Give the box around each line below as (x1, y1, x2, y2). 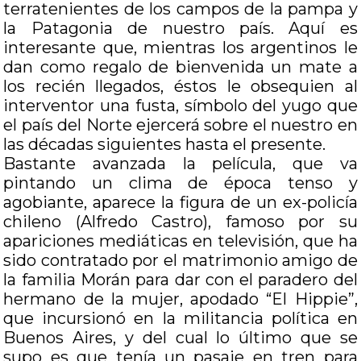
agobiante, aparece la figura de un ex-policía (3, 193, 358, 212)
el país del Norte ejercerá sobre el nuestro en (3, 115, 358, 135)
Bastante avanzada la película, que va (3, 154, 358, 173)
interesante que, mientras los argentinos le (3, 38, 358, 57)
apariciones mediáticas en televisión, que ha (3, 231, 358, 251)
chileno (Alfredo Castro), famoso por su (3, 212, 358, 231)
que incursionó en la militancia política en (3, 309, 358, 328)
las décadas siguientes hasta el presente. (3, 135, 326, 154)
